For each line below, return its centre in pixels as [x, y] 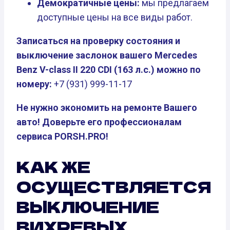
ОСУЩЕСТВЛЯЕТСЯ [114, 187]
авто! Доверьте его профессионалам [99, 122]
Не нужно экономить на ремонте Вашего [107, 108]
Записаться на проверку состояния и [98, 41]
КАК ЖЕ [53, 167]
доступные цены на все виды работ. [115, 17]
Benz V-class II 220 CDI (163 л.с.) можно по [109, 70]
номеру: [34, 84]
